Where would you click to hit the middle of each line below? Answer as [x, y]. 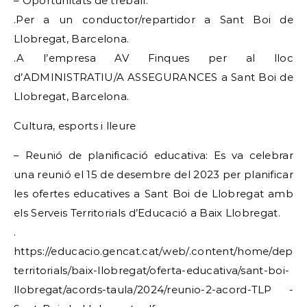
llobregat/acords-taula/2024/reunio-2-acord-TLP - [153, 290]
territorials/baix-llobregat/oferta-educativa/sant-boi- [152, 270]
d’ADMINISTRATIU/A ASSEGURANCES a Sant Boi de [153, 77]
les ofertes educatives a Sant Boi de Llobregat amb [153, 194]
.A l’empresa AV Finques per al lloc [153, 58]
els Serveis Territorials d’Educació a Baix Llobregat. [147, 213]
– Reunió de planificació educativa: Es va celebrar [153, 155]
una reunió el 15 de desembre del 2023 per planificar [153, 174]
